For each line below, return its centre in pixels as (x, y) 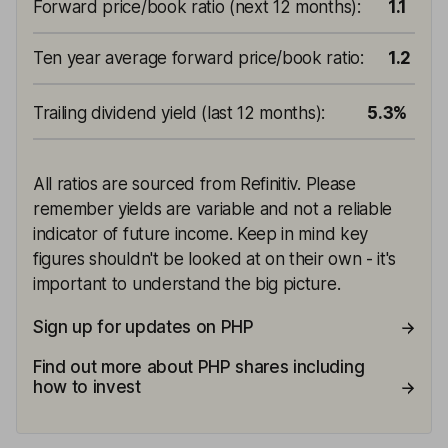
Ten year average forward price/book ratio (196, 58)
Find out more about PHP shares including (199, 367)
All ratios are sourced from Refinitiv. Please (194, 184)
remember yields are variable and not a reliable (212, 209)
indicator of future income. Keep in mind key (200, 234)
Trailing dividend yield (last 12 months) (177, 113)
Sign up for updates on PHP (143, 327)
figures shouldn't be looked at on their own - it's (214, 259)
